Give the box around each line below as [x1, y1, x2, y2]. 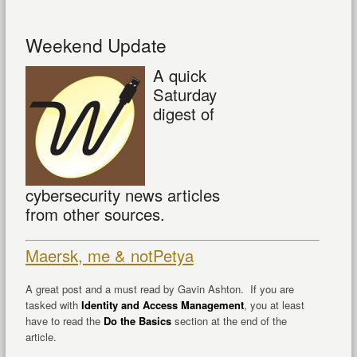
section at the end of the [171, 313, 287, 329]
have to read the [25, 313, 104, 329]
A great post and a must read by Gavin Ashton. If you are [25, 281, 294, 297]
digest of [152, 102, 214, 126]
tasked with [25, 297, 81, 313]
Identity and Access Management [80, 297, 244, 313]
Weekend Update [25, 32, 167, 58]
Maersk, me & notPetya [25, 244, 194, 268]
